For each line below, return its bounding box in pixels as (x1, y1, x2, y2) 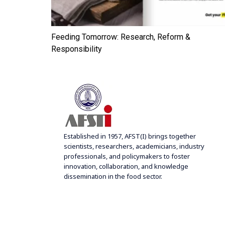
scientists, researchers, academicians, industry (64, 141, 204, 151)
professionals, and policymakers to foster (64, 151, 190, 161)
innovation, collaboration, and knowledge (64, 161, 188, 171)
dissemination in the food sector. (64, 171, 162, 181)
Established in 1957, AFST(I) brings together (64, 131, 196, 141)
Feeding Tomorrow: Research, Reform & (51, 32, 190, 42)
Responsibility (51, 44, 102, 54)
